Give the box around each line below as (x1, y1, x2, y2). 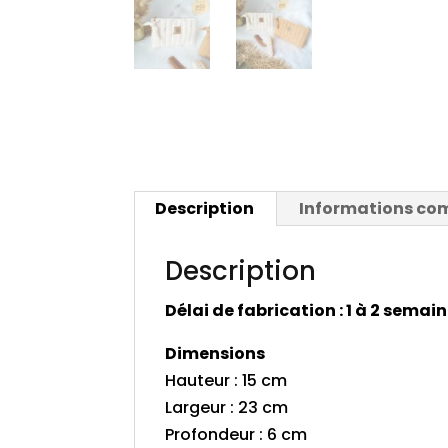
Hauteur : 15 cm (165, 369, 288, 393)
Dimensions (165, 342, 266, 366)
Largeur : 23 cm (165, 396, 289, 420)
